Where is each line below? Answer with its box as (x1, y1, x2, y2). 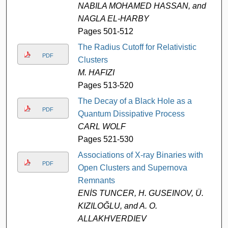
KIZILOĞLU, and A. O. (77, 201, 157, 210)
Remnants (77, 176, 115, 185)
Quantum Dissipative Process (77, 109, 185, 118)
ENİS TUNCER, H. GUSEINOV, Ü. (77, 188, 204, 197)
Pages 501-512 (77, 26, 133, 36)
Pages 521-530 (77, 134, 133, 144)
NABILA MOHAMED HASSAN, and (77, 1, 206, 10)
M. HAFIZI (77, 68, 115, 77)
